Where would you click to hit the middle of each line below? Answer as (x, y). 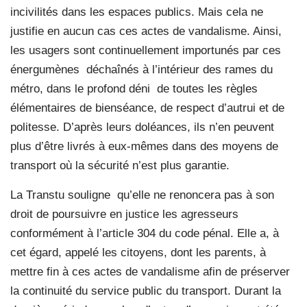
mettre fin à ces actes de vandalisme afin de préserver (150, 271)
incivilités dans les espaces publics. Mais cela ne (137, 12)
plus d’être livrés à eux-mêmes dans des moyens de (144, 146)
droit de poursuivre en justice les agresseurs (124, 214)
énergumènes (45, 69)
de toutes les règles (207, 88)
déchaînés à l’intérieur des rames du (180, 69)
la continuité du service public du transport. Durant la (146, 291)
